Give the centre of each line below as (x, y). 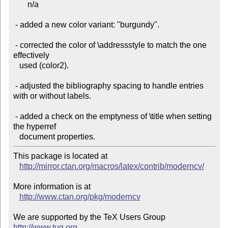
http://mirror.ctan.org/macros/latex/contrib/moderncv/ (111, 166)
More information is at (52, 187)
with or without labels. (52, 96)
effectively (31, 55)
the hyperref (34, 127)
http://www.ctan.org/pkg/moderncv (80, 197)
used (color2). (16, 66)
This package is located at (60, 156)
